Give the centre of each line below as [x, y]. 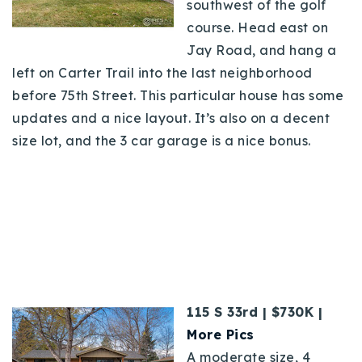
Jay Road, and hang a [261, 50]
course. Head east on [257, 27]
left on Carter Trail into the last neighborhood [162, 72]
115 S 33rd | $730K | [255, 311]
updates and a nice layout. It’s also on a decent [171, 118]
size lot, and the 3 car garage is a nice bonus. [163, 140]
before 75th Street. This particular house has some [178, 95]
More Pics [221, 334]
